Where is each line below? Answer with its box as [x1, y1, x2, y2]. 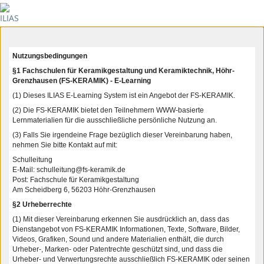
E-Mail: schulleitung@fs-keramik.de [12, 166, 126, 174]
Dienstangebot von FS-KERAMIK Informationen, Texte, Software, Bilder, [12, 225, 240, 233]
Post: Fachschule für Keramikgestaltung [12, 176, 139, 184]
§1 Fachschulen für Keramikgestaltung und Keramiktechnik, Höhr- [12, 67, 235, 75]
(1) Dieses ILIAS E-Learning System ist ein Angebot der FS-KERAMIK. [12, 91, 235, 100]
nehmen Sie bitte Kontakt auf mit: [12, 141, 117, 149]
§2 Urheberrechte [12, 200, 72, 209]
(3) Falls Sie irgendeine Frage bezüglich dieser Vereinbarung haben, [12, 131, 232, 139]
